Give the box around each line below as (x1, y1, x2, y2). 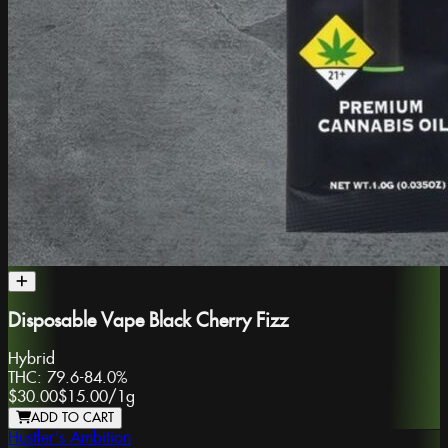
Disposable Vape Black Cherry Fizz (8, 310, 288, 332)
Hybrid (8, 350, 55, 370)
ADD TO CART (31, 410, 114, 427)
